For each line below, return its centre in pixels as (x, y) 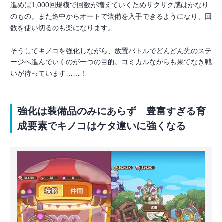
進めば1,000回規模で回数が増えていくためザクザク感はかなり (110, 5)
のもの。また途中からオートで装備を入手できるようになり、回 (111, 16)
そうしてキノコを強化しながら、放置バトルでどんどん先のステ (111, 51)
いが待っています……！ (49, 73)
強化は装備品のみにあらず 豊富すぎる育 (111, 111)
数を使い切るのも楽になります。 (62, 28)
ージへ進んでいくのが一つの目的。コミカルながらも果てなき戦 (111, 62)
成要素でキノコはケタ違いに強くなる (102, 126)
